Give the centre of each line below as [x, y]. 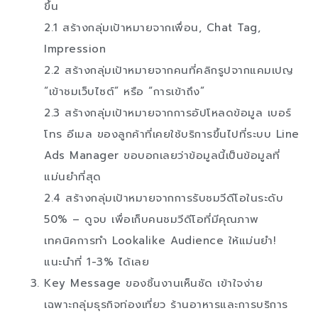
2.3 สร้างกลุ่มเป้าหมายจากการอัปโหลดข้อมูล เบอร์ [168, 113]
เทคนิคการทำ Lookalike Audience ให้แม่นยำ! [160, 241]
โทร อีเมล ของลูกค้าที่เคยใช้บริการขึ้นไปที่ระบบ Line [172, 135]
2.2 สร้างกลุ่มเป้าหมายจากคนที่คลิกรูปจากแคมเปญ [169, 71]
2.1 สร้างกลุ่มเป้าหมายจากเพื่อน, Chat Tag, [153, 28]
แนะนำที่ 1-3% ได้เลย [97, 262]
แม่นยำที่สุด [73, 177]
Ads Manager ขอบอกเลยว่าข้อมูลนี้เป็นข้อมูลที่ [162, 156]
